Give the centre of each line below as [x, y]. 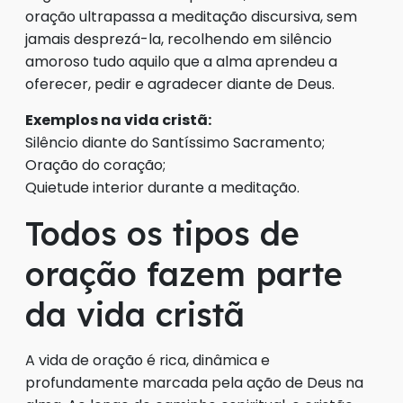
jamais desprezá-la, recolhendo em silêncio [179, 40]
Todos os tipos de [162, 234]
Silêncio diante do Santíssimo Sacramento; [175, 143]
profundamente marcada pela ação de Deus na [194, 383]
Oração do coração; [95, 166]
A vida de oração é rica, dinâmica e [148, 361]
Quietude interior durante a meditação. [162, 188]
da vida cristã [135, 315]
